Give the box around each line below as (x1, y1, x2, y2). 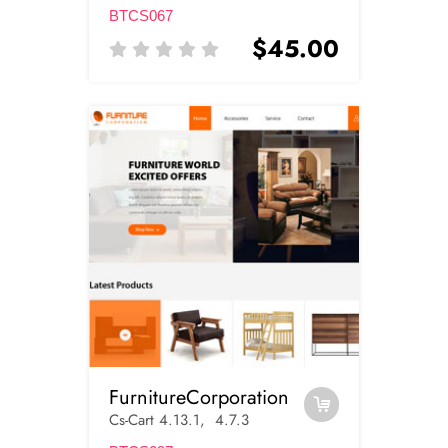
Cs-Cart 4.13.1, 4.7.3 (109, 408, 249, 431)
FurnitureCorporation (109, 382, 289, 412)
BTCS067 (109, 7, 173, 25)
